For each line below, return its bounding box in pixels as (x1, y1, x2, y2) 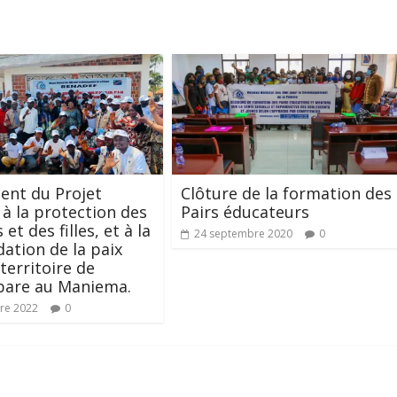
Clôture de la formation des (181, 182, 392, 204)
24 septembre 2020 (194, 225, 292, 241)
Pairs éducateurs (181, 200, 309, 222)
